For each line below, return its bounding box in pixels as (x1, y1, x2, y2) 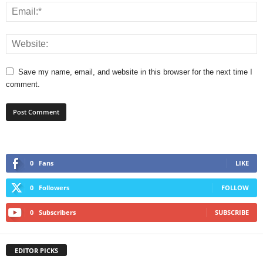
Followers (39, 183, 69, 192)
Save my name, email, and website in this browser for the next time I (18, 67, 252, 76)
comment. (6, 79, 40, 89)
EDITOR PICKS (15, 245, 58, 255)
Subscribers (39, 207, 76, 217)
